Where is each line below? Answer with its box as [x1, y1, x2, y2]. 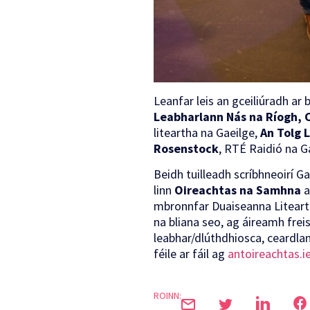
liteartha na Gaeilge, [154, 124, 260, 140]
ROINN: [154, 289, 181, 302]
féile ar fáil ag [154, 246, 228, 262]
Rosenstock [154, 140, 219, 156]
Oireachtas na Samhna [174, 182, 301, 199]
